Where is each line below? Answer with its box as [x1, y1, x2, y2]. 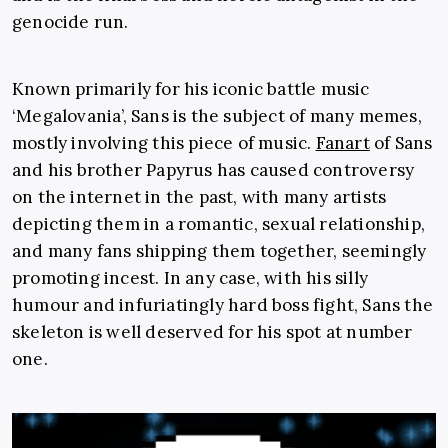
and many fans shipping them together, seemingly [12, 239, 427, 262]
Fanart [315, 131, 370, 154]
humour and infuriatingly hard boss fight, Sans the [12, 293, 434, 316]
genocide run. [12, 10, 129, 33]
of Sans [369, 131, 433, 154]
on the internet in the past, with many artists [12, 185, 387, 208]
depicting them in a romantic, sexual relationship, [12, 212, 426, 235]
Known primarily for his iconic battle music [12, 77, 370, 100]
